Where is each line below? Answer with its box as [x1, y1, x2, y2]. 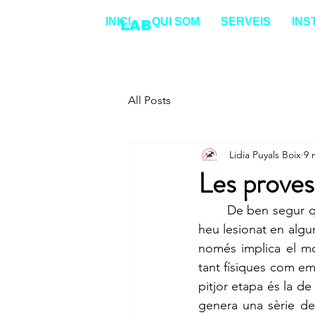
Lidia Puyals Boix [229, 148, 301, 161]
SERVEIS [221, 15, 271, 27]
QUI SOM [152, 15, 200, 27]
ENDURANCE [17, 18, 120, 33]
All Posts [128, 94, 171, 107]
